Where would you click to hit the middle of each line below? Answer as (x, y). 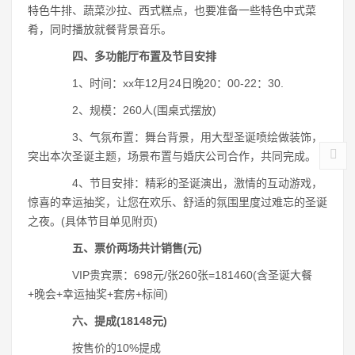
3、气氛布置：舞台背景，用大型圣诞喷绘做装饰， (186, 137)
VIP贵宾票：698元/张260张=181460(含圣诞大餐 (181, 275)
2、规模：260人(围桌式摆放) (133, 110)
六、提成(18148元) (120, 321)
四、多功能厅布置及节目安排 (144, 56)
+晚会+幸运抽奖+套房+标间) (98, 294)
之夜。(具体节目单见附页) (93, 221)
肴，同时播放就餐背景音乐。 (100, 29)
